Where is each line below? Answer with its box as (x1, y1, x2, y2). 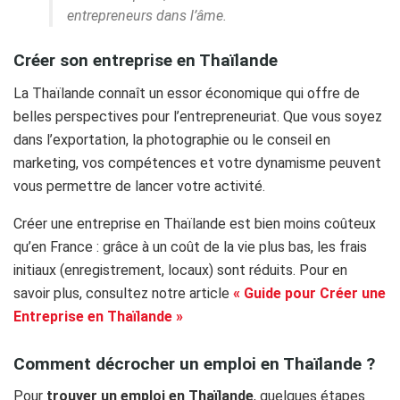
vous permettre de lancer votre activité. (13, 178, 265, 196)
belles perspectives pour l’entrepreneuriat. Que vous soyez (13, 108, 382, 126)
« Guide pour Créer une (229, 285, 386, 303)
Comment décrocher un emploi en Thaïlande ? (13, 353, 375, 374)
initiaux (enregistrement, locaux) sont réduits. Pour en (13, 262, 347, 279)
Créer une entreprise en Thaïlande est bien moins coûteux (13, 215, 376, 233)
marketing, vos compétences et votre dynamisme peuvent (13, 154, 381, 172)
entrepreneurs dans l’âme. (67, 7, 227, 25)
